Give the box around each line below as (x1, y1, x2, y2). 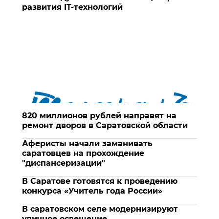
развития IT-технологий (22, 2, 123, 12)
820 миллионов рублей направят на (22, 110, 176, 120)
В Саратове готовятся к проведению (22, 176, 177, 186)
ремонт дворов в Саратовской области (22, 120, 188, 130)
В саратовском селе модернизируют (22, 204, 178, 214)
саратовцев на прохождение (22, 148, 144, 158)
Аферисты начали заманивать (22, 138, 153, 148)
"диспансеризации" (22, 158, 105, 168)
